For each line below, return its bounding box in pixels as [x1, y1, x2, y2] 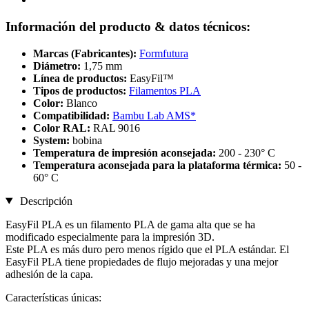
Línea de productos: [33, 72, 130, 84]
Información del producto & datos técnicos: [6, 19, 250, 34]
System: [33, 134, 72, 146]
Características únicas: [6, 291, 101, 303]
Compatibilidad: [33, 109, 112, 121]
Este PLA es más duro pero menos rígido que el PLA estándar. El [6, 243, 289, 255]
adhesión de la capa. [6, 268, 93, 280]
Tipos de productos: [33, 84, 129, 97]
